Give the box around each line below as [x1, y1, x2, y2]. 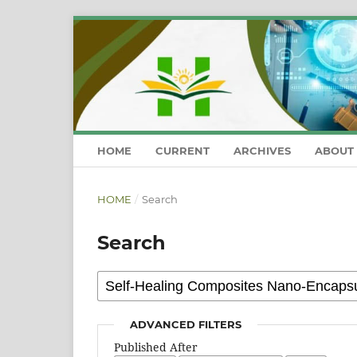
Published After [114, 339, 198, 355]
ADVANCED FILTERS [130, 318, 242, 331]
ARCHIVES [233, 144, 291, 158]
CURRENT [155, 144, 210, 158]
